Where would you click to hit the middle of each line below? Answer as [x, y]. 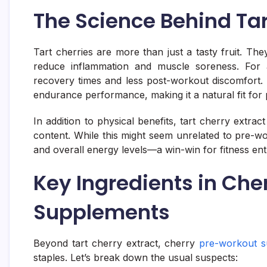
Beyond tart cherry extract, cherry [117, 243]
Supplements [102, 212]
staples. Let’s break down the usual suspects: [136, 257]
